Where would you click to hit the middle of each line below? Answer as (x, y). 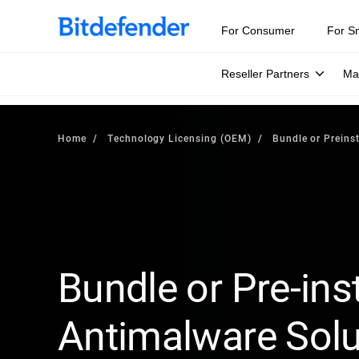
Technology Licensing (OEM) (179, 138)
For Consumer (258, 30)
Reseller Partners (265, 74)
